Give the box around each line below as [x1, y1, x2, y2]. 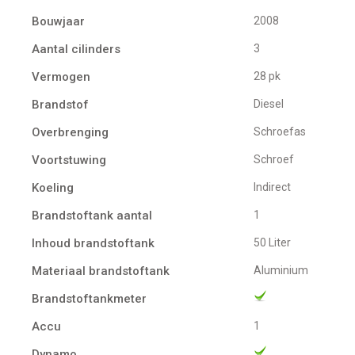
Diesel [261, 97, 284, 110]
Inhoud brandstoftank [32, 235, 155, 250]
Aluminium [261, 263, 308, 277]
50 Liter [260, 235, 291, 249]
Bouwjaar [32, 13, 85, 29]
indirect [256, 180, 291, 193]
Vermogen [32, 69, 90, 84]
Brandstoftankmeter [32, 291, 147, 306]
